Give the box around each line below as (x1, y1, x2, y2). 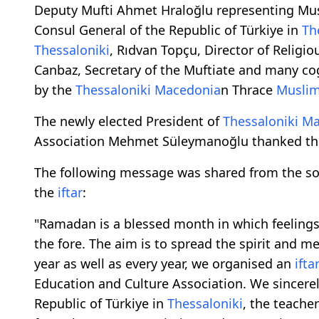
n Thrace (221, 80, 276, 98)
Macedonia (155, 80, 221, 98)
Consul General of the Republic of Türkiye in (34, 21, 302, 38)
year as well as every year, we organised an (34, 254, 295, 272)
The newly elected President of (34, 112, 223, 130)
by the (34, 80, 75, 98)
